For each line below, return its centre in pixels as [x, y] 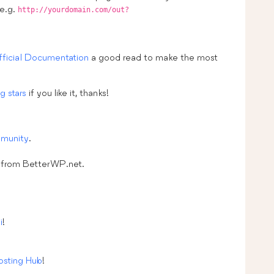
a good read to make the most [153, 57]
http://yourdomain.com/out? [73, 9]
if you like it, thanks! [68, 92]
